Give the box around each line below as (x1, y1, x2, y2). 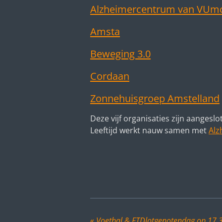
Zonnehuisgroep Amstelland (90, 91, 220, 105)
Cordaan (90, 68, 129, 83)
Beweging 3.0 (90, 46, 151, 60)
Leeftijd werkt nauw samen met (90, 124, 209, 136)
